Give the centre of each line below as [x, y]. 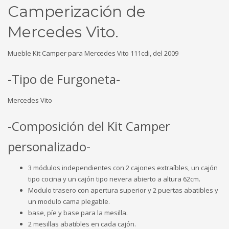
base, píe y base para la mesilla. [78, 212]
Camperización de [77, 11]
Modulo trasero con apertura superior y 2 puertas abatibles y [123, 190]
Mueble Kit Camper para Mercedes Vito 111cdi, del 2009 [93, 53]
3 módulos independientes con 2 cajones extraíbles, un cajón [123, 167]
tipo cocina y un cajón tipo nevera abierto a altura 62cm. [114, 179]
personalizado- [49, 146]
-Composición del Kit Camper [89, 126]
